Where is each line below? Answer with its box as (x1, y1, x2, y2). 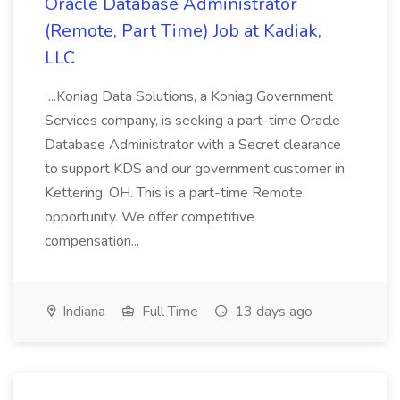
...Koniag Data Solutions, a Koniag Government (45, 87, 333, 106)
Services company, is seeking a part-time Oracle (45, 111, 340, 130)
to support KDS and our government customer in (45, 159, 345, 179)
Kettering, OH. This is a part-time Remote (45, 183, 303, 203)
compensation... (45, 231, 143, 251)
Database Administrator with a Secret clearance (45, 135, 341, 154)
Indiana (59, 302, 105, 321)
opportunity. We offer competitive (45, 207, 254, 227)
